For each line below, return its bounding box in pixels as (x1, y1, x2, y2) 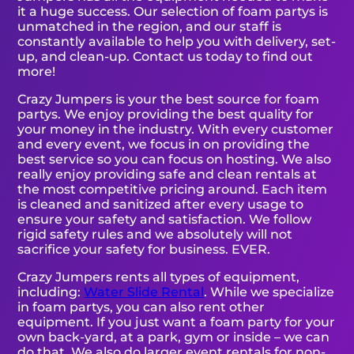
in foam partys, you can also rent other (17, 299, 265, 315)
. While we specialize (204, 284, 335, 300)
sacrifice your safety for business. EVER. (17, 242, 271, 258)
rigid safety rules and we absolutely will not (17, 227, 293, 243)
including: (17, 284, 85, 300)
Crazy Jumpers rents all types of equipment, (17, 269, 300, 285)
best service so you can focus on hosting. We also (17, 152, 332, 168)
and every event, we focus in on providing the (17, 137, 311, 153)
